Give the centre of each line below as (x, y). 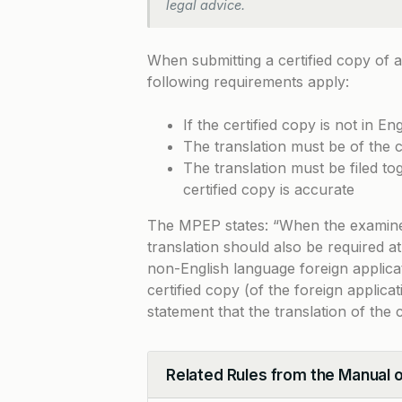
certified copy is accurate (269, 189)
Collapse (194, 384)
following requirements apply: (248, 82)
